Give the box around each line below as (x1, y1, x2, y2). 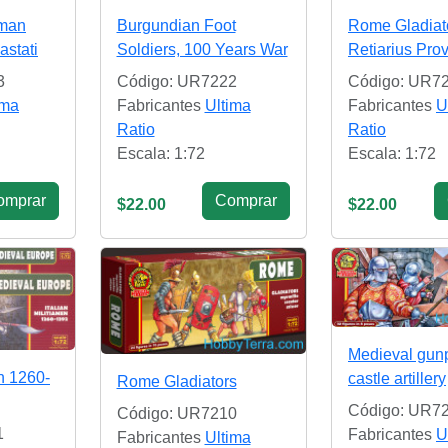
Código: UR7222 (116, 72, 237, 90)
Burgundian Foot (116, 16, 236, 34)
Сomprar (215, 191, 277, 209)
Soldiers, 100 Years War (116, 40, 288, 58)
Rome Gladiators (116, 373, 237, 391)
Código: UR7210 (116, 405, 237, 423)
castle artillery (348, 370, 446, 388)
